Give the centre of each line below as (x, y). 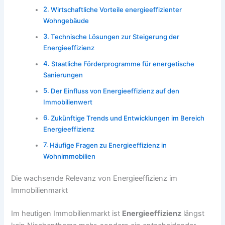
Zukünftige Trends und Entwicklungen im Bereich (127, 118)
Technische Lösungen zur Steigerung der (115, 36)
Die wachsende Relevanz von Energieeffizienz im (94, 179)
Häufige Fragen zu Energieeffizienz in (108, 145)
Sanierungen (63, 75)
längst (193, 214)
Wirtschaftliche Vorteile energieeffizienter (116, 9)
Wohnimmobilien (70, 156)
